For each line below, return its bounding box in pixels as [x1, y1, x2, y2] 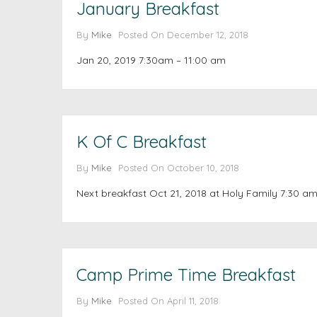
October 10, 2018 [167, 162, 239, 173]
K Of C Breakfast [76, 131, 207, 152]
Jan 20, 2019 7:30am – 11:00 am [76, 54, 226, 67]
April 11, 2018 [167, 295, 219, 306]
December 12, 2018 [167, 29, 248, 40]
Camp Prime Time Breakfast [76, 264, 296, 285]
